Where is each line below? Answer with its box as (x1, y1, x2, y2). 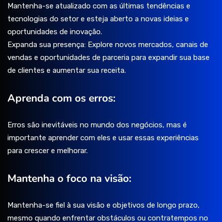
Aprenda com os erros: (7, 91, 115, 106)
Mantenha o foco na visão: (7, 171, 131, 186)
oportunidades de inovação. (7, 27, 102, 37)
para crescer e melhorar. (7, 146, 88, 156)
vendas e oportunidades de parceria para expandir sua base (7, 53, 210, 62)
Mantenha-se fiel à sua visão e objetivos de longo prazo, (7, 201, 200, 210)
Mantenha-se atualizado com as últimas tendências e (7, 1, 190, 11)
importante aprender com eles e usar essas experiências (7, 133, 199, 143)
